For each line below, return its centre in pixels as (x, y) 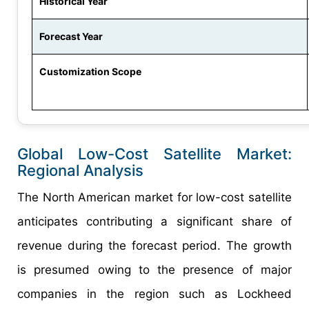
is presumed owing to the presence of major (154, 270)
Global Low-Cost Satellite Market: (154, 154)
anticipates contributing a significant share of (154, 222)
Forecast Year (71, 37)
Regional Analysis (80, 171)
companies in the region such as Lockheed (154, 294)
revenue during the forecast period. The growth (154, 246)
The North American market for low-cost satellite (154, 198)
